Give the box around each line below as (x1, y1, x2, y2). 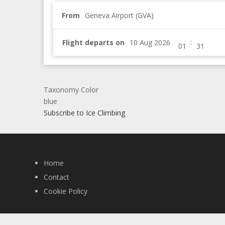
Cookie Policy (44, 186, 87, 196)
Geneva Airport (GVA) (85, 11, 154, 20)
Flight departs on (62, 38, 125, 47)
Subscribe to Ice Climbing (44, 108, 125, 118)
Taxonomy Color (44, 85, 98, 94)
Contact (44, 172, 69, 182)
